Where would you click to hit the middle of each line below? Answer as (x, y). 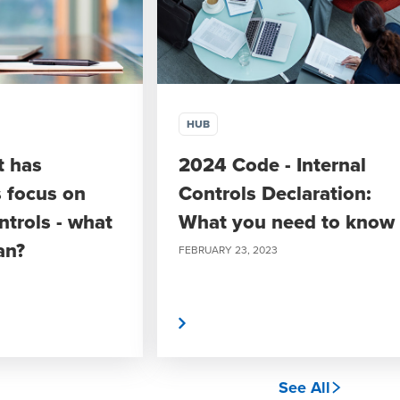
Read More (136, 323)
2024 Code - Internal (272, 164)
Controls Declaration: (275, 193)
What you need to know (287, 221)
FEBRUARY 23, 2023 (228, 250)
